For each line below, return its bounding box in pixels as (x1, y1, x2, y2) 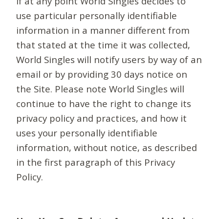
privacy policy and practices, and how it (16, 112, 187, 125)
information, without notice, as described (16, 141, 197, 154)
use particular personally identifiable (16, 9, 177, 22)
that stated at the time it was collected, (16, 39, 191, 51)
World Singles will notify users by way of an (16, 53, 202, 66)
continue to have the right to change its (16, 97, 192, 110)
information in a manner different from (16, 24, 190, 37)
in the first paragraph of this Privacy (16, 156, 175, 169)
